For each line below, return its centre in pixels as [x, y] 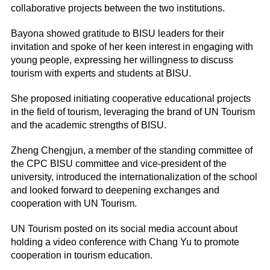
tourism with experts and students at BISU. [101, 74]
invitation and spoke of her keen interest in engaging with [132, 47]
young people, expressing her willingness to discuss [122, 60]
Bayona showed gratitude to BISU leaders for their [117, 34]
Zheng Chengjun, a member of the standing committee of [131, 151]
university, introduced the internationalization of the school [134, 177]
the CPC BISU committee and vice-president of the [118, 164]
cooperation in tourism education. [81, 256]
